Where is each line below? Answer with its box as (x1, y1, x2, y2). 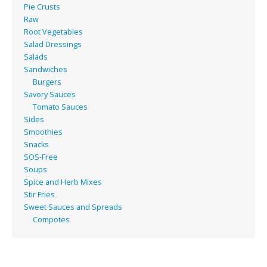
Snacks (24, 139, 49, 150)
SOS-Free (24, 151, 58, 162)
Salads (24, 51, 48, 62)
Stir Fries (24, 189, 55, 200)
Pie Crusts (24, 1, 60, 12)
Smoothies (24, 126, 63, 137)
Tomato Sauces (33, 101, 88, 112)
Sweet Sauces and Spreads (24, 201, 122, 212)
